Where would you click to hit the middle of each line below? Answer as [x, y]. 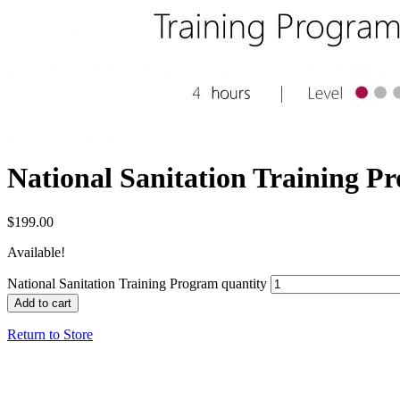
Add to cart [43, 303]
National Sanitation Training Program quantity [137, 283]
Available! [36, 252]
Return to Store [50, 334]
